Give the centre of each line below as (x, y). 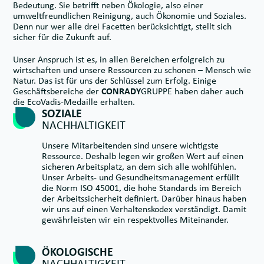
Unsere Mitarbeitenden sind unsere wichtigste (130, 146)
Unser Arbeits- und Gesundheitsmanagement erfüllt (141, 177)
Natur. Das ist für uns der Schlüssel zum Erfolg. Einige (115, 81)
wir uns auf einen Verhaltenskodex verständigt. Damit (144, 209)
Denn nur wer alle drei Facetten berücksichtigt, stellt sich (122, 27)
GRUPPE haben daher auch (192, 91)
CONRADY (121, 91)
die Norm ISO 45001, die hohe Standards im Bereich (141, 188)
